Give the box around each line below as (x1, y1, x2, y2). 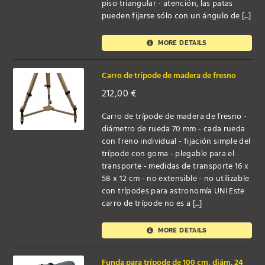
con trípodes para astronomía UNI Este (101, 184, 245, 198)
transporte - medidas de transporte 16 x (101, 159, 249, 173)
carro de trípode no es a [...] (101, 196, 202, 211)
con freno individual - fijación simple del (101, 134, 251, 148)
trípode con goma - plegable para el (101, 147, 235, 161)
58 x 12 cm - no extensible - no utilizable (101, 172, 250, 186)
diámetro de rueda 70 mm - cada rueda (101, 122, 245, 136)
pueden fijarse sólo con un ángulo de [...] (101, 9, 251, 24)
